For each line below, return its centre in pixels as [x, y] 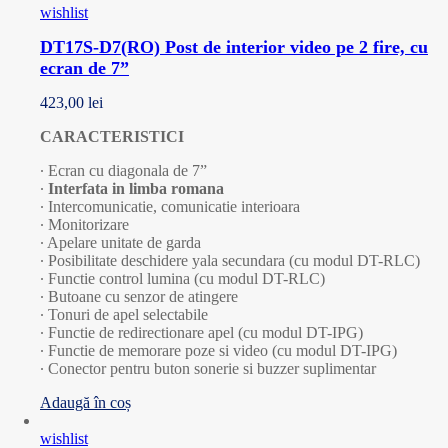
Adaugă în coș [85, 402]
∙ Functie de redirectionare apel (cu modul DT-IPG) [201, 332]
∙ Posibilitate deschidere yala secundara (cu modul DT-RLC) [230, 260]
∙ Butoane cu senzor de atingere [139, 296]
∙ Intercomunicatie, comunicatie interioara [170, 206]
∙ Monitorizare [84, 224]
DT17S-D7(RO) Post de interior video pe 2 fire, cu [234, 47]
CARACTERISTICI [112, 136]
